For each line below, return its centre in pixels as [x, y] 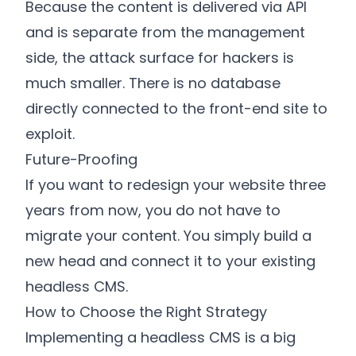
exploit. [50, 133]
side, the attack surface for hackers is [160, 57]
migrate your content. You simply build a [168, 235]
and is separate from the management [165, 32]
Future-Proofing [81, 159]
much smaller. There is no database [153, 83]
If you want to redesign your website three [176, 184]
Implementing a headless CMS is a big [161, 337]
